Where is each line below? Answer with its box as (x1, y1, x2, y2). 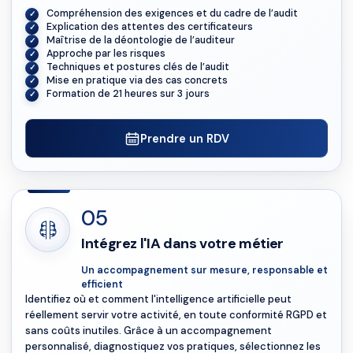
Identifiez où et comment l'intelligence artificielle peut (25, 292, 292, 306)
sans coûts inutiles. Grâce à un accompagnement (25, 324, 272, 337)
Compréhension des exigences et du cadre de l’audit (46, 7, 298, 20)
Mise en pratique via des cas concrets (46, 74, 228, 87)
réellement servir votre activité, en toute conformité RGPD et (25, 308, 327, 321)
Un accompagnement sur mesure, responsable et (81, 264, 328, 277)
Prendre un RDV (139, 131, 229, 146)
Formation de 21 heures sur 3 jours (46, 87, 210, 100)
